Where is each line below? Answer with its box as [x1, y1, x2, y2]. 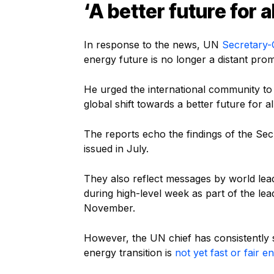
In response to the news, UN [84, 39, 222, 51]
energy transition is [84, 246, 175, 259]
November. [84, 202, 138, 215]
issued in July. [84, 143, 149, 155]
